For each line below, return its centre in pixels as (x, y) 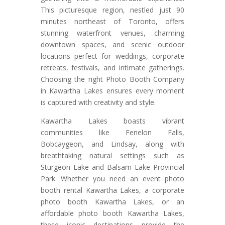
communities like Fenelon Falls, (113, 133)
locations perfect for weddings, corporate (113, 56)
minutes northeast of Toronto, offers (113, 22)
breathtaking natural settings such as (113, 156)
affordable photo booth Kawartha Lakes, (113, 213)
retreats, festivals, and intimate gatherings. (113, 68)
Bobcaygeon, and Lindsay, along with (113, 144)
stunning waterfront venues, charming (113, 33)
